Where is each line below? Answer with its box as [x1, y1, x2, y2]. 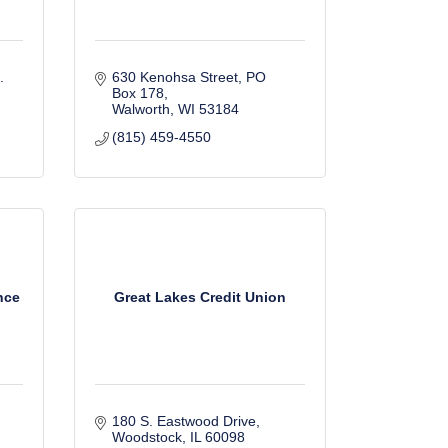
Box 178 [112, 85, 164, 101]
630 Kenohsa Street [112, 69, 238, 85]
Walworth [112, 101, 170, 117]
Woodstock [112, 429, 182, 445]
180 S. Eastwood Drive [112, 413, 256, 429]
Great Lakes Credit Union [113, 288, 286, 305]
